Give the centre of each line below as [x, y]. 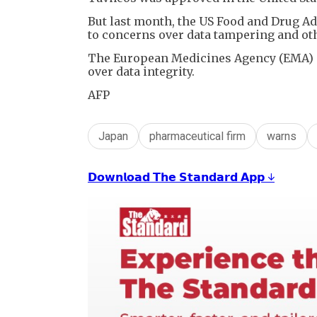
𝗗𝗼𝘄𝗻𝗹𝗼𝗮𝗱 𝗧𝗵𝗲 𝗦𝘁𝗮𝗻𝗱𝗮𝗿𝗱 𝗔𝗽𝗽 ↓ [181, 177]
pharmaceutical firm [197, 136]
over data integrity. [141, 71]
